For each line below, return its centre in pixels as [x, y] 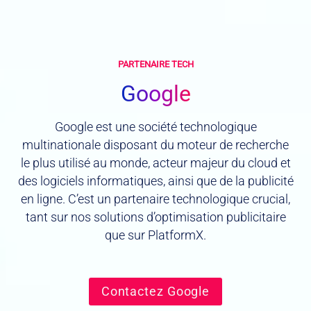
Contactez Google [155, 292]
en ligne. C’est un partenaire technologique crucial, [155, 200]
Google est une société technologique [155, 127]
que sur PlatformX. [155, 236]
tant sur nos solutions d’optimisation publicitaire [155, 218]
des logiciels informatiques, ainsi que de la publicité [155, 182]
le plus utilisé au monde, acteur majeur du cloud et [155, 163]
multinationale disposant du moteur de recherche [155, 145]
